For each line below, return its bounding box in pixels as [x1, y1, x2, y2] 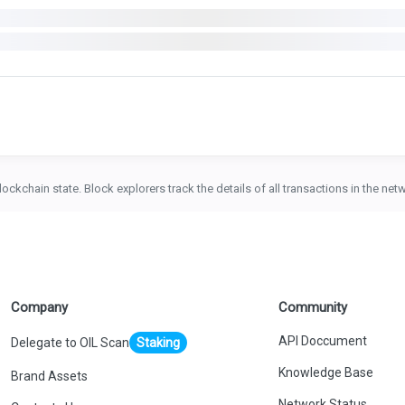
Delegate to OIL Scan [10, 335, 129, 350]
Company [10, 299, 68, 316]
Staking [136, 335, 180, 350]
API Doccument [278, 334, 367, 348]
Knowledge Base [278, 365, 373, 380]
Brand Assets [10, 369, 88, 383]
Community [278, 299, 347, 316]
